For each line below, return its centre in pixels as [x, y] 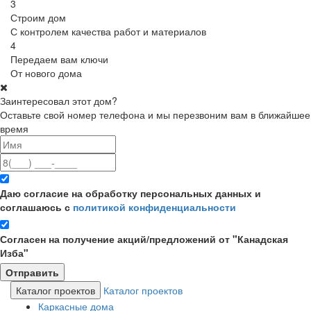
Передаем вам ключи [59, 59]
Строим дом [38, 17]
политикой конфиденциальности [154, 207]
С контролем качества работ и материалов [108, 31]
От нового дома [46, 73]
